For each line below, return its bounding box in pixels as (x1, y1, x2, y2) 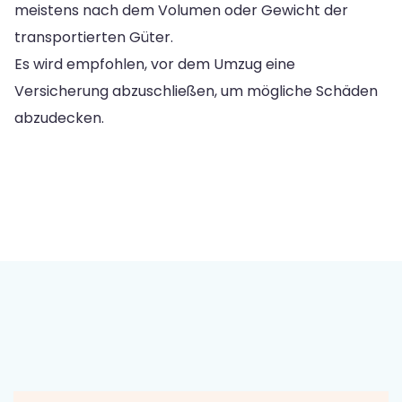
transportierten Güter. (14, 26, 173, 48)
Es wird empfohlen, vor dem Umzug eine (14, 53, 295, 74)
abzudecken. (14, 107, 104, 128)
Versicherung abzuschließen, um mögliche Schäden (14, 80, 378, 101)
